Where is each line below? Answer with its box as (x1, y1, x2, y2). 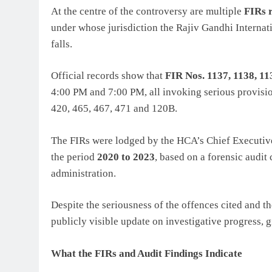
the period (51, 151, 97, 163)
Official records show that (51, 70, 165, 82)
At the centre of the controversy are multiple (51, 5, 244, 17)
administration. (51, 167, 116, 179)
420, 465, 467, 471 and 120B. (51, 103, 177, 115)
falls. (51, 38, 72, 50)
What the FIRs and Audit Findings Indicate (51, 247, 242, 259)
